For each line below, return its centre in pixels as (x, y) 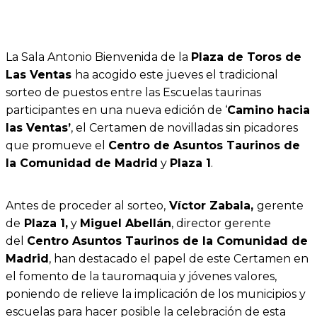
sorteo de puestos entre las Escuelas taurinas (133, 92)
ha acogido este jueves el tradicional (177, 74)
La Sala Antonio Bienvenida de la (98, 57)
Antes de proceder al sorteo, (86, 205)
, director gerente (221, 223)
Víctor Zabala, (211, 205)
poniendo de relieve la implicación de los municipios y (156, 294)
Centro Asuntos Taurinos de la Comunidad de (167, 241)
